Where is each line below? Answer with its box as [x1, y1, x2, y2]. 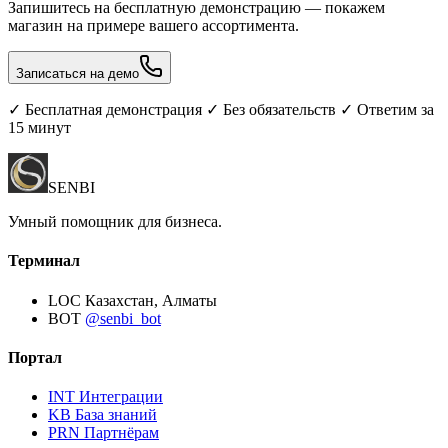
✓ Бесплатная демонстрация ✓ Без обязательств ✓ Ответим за [8, 101, 434, 118]
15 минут [8, 119, 71, 136]
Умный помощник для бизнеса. [8, 213, 222, 230]
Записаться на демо [16, 66, 139, 81]
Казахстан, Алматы [85, 291, 217, 309]
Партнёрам [84, 424, 159, 442]
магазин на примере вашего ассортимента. [8, 17, 299, 34]
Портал [8, 348, 62, 366]
